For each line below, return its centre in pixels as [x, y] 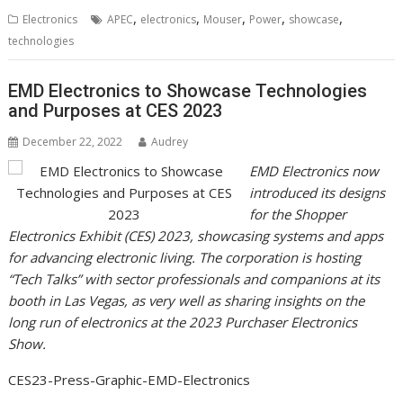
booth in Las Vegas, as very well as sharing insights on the [187, 300]
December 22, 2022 [73, 141]
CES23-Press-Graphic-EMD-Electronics [130, 379]
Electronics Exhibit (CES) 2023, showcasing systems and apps [196, 235]
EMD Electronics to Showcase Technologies [188, 90]
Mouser [223, 20]
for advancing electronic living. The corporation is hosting [185, 257]
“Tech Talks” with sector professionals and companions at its [194, 278]
